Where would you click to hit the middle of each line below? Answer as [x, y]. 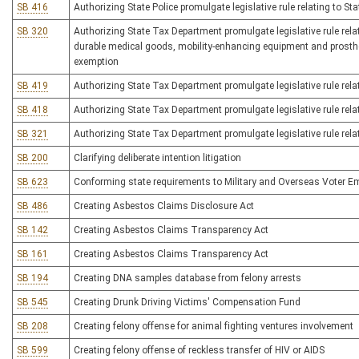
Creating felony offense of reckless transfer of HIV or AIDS [199, 350]
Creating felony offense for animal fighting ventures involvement [214, 326]
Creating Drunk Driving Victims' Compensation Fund [187, 302]
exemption [96, 62]
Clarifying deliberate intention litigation [157, 158]
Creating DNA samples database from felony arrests [188, 278]
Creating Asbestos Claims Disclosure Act [164, 206]
